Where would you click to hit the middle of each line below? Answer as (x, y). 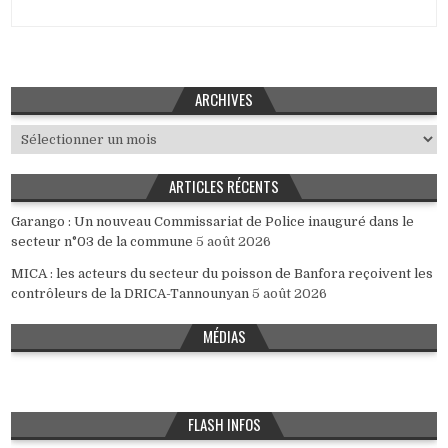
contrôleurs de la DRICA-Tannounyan (130, 294)
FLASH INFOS (224, 424)
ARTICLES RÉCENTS (224, 186)
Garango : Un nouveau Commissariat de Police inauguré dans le (213, 222)
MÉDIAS (224, 336)
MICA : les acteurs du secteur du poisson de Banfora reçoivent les (222, 274)
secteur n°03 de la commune (102, 242)
